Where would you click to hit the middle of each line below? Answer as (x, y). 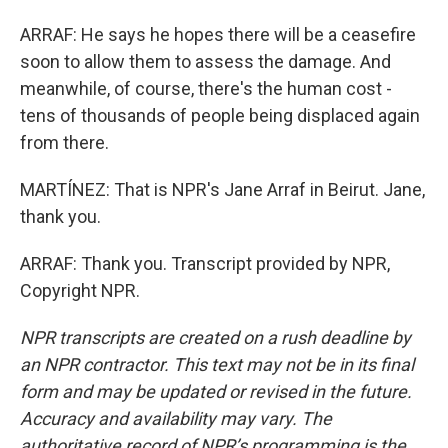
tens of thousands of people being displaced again (220, 115)
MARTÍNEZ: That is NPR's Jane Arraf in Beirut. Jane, (222, 189)
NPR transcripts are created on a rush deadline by (215, 337)
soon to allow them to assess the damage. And (205, 61)
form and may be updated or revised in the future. (216, 391)
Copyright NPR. (80, 290)
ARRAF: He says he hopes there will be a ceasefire (218, 34)
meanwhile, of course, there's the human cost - (206, 88)
